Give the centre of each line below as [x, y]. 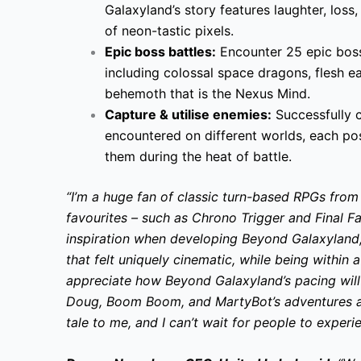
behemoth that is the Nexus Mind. [207, 93]
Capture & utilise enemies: [188, 114]
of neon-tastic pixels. [169, 30]
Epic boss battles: [160, 51]
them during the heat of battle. [198, 156]
